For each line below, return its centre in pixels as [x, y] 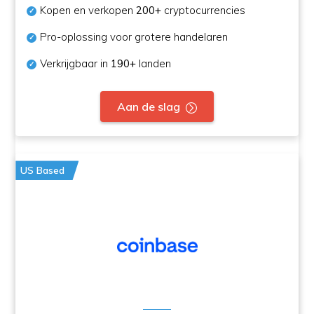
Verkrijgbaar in [76, 64]
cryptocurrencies [204, 11]
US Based [43, 171]
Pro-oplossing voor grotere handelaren [134, 37]
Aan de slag [149, 107]
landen [154, 64]
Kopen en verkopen [88, 11]
